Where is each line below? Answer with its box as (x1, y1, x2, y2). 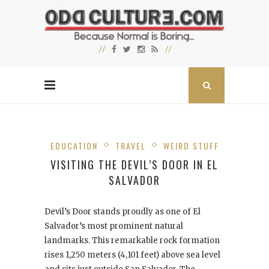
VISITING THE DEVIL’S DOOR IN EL (50, 157, 219, 173)
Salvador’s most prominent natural (44, 221, 183, 232)
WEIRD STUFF (163, 139, 219, 153)
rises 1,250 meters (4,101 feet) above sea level (44, 250, 220, 261)
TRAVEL (115, 139, 146, 153)
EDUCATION (50, 139, 98, 153)
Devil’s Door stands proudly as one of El (44, 207, 201, 217)
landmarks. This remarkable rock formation (44, 235, 220, 246)
